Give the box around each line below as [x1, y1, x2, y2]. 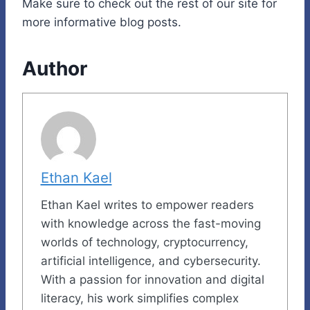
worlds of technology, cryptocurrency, [40, 235, 248, 249]
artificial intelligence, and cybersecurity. [40, 253, 261, 268]
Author [22, 57, 87, 81]
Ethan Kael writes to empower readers [40, 197, 254, 212]
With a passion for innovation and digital [40, 272, 264, 286]
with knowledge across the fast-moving [40, 216, 261, 230]
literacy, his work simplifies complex [40, 291, 239, 305]
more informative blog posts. [22, 15, 181, 30]
